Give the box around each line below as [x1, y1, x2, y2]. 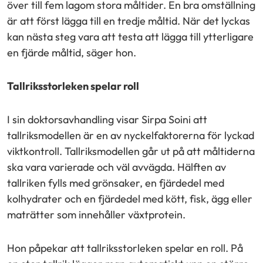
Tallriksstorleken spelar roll [7, 79, 139, 93]
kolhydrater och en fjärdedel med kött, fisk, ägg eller [7, 191, 252, 205]
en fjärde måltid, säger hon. [7, 45, 136, 59]
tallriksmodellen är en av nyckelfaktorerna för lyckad [7, 128, 254, 142]
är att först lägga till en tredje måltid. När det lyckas [7, 14, 250, 28]
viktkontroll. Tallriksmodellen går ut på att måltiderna [7, 144, 255, 158]
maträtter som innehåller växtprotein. [7, 207, 186, 221]
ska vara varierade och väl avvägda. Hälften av [7, 160, 226, 174]
